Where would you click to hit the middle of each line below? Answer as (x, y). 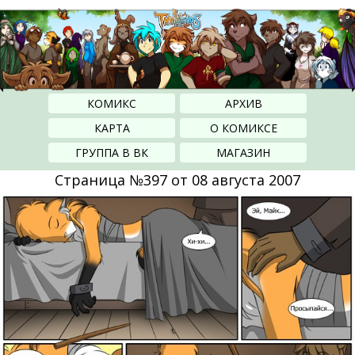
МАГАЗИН (243, 153)
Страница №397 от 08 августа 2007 (177, 180)
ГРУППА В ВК (112, 153)
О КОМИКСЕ (243, 128)
